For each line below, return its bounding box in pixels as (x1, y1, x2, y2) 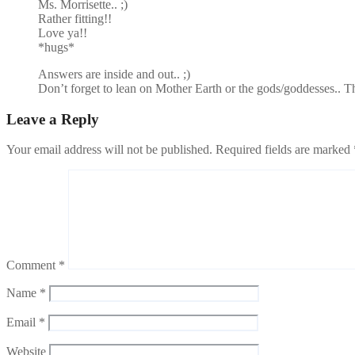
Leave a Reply (6, 110, 99, 128)
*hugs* (38, 40, 74, 54)
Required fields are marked (216, 143, 353, 157)
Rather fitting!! (38, 11, 112, 25)
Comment (6, 258, 59, 273)
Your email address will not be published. (6, 143, 212, 157)
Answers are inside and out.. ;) (38, 67, 190, 81)
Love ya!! (38, 25, 87, 40)
